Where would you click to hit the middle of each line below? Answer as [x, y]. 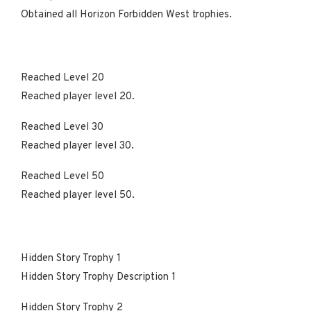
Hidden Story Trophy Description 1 [98, 277]
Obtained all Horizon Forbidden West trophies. [126, 15]
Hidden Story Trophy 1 [72, 258]
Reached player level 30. [77, 146]
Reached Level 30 [64, 127]
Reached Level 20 [64, 78]
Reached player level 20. [78, 96]
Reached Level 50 [64, 176]
